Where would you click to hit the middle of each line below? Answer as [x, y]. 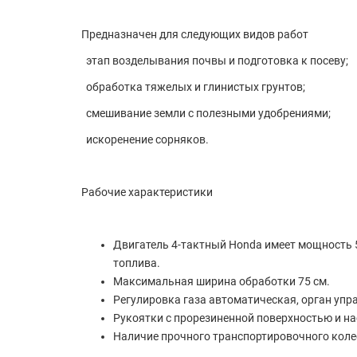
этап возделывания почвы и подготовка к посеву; [215, 61]
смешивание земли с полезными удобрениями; [206, 113]
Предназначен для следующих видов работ [195, 34]
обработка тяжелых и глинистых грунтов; [193, 87]
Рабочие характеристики [147, 192]
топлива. [137, 263]
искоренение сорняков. [145, 139]
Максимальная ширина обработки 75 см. [222, 281]
